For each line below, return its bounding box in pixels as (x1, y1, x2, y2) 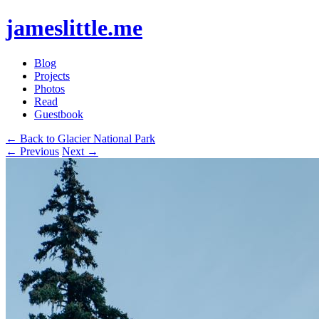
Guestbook (34, 108, 83, 120)
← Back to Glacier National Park (6, 132, 155, 145)
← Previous (6, 145, 59, 157)
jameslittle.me (6, 15, 142, 41)
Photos (34, 82, 65, 95)
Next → (62, 145, 98, 157)
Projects (34, 69, 70, 82)
